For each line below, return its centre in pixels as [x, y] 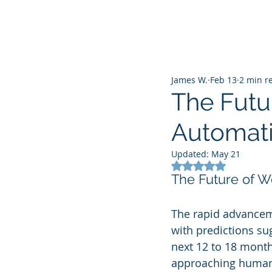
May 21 [226, 154]
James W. [189, 80]
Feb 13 [223, 80]
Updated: [191, 154]
